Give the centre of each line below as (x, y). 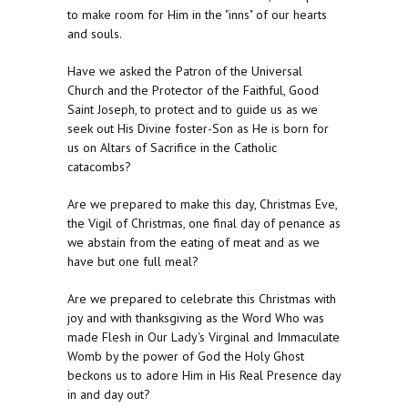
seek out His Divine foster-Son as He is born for (198, 129)
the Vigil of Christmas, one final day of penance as (204, 224)
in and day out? (109, 395)
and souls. (95, 34)
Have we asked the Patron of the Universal (185, 71)
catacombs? (99, 167)
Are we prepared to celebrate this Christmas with (202, 299)
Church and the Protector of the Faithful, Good (193, 91)
